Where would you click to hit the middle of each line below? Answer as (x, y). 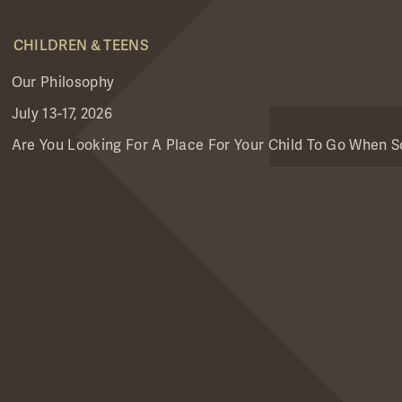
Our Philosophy (63, 83)
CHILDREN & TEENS (81, 46)
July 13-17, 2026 (61, 114)
